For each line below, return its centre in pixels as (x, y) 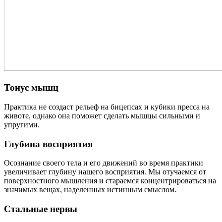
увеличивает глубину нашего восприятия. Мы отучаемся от (105, 172)
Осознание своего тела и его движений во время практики (104, 163)
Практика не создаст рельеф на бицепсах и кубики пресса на (107, 107)
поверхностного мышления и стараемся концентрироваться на (110, 181)
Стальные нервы (41, 209)
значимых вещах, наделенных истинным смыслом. (90, 190)
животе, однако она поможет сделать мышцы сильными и (102, 116)
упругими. (22, 125)
